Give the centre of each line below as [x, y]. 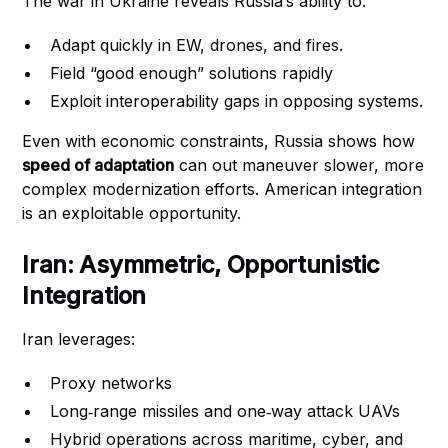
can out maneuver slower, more [299, 165]
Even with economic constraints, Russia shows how [219, 141]
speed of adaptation [98, 165]
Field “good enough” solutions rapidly [192, 73]
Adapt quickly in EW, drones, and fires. [197, 45]
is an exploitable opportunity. [132, 213]
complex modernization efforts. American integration [222, 189]
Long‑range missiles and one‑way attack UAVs [225, 411]
